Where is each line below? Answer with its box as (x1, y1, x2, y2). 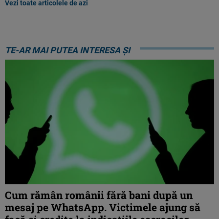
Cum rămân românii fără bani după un (5, 188, 193, 202)
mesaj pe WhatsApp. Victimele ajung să (5, 200, 200, 215)
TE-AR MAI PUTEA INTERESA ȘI (5, 45, 130, 56)
